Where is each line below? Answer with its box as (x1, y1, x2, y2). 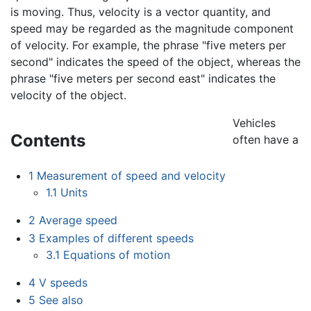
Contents (10, 131, 85, 151)
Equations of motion (63, 247, 171, 262)
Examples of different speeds (38, 230, 194, 245)
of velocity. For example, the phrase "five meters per (10, 38, 286, 53)
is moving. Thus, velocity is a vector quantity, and (10, 5, 271, 19)
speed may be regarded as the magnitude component (10, 22, 294, 36)
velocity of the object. (10, 88, 126, 103)
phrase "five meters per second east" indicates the (10, 72, 276, 86)
